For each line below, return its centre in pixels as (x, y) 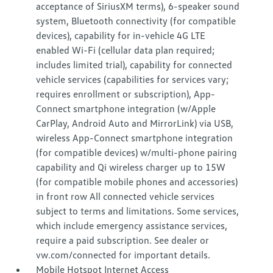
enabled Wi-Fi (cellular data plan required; (126, 50)
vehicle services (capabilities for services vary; (133, 79)
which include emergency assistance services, (132, 225)
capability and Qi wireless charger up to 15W (131, 167)
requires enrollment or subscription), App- (126, 94)
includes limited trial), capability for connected (134, 65)
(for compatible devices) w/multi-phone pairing (137, 152)
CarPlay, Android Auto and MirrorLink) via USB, (135, 123)
